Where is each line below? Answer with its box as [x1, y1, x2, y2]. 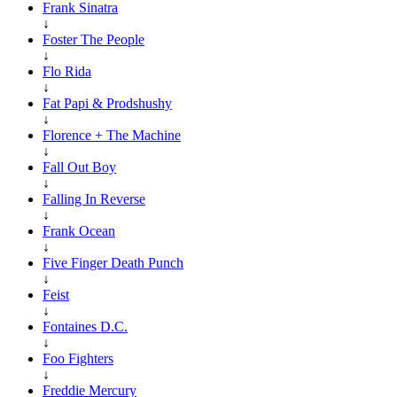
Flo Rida [43, 63, 91, 79]
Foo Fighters [43, 350, 113, 366]
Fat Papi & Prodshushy [43, 95, 172, 111]
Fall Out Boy [43, 159, 116, 175]
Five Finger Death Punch [43, 254, 183, 270]
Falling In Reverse [43, 191, 145, 206]
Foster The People [43, 31, 144, 47]
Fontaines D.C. [43, 318, 128, 334]
